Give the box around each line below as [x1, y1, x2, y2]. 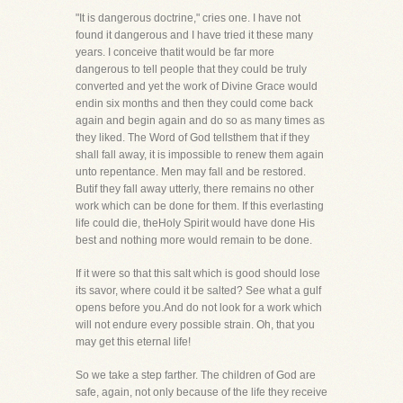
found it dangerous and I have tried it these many [76, 29, 313, 41]
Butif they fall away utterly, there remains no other [76, 183, 314, 195]
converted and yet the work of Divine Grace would [76, 80, 318, 93]
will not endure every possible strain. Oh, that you [76, 318, 315, 331]
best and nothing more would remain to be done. [76, 234, 312, 246]
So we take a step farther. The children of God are [76, 369, 316, 381]
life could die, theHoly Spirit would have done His [76, 217, 315, 229]
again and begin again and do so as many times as [76, 114, 325, 127]
